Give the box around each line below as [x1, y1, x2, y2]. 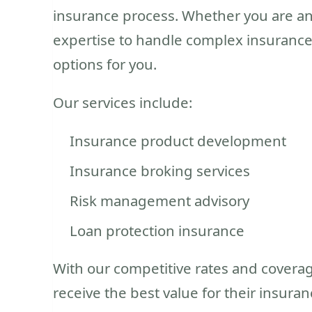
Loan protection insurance [70, 220, 244, 240]
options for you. [53, 54, 157, 74]
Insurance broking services [70, 160, 250, 180]
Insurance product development [70, 130, 286, 150]
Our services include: [53, 92, 192, 112]
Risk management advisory [70, 190, 249, 210]
